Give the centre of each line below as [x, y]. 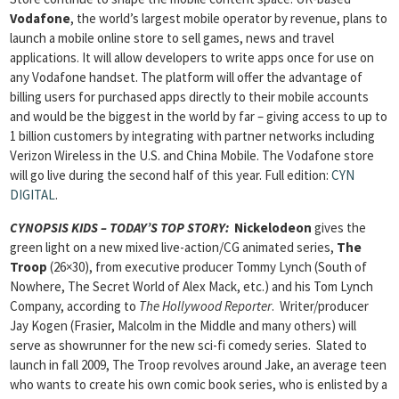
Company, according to [74, 306]
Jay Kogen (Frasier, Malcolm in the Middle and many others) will [183, 326]
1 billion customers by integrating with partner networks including [192, 136]
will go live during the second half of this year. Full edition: [171, 175]
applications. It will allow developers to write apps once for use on [192, 57]
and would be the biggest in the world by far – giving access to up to [199, 116]
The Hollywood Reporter [205, 306]
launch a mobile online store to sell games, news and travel [172, 38]
